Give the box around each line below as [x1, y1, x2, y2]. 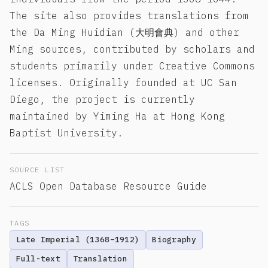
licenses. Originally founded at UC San [10, 77, 237, 89]
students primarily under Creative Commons [10, 60, 255, 72]
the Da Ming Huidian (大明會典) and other [10, 26, 239, 39]
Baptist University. [10, 127, 123, 139]
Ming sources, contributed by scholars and [10, 43, 255, 56]
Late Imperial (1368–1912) [16, 234, 140, 245]
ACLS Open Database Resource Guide [10, 179, 207, 192]
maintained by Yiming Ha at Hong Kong [10, 110, 225, 123]
